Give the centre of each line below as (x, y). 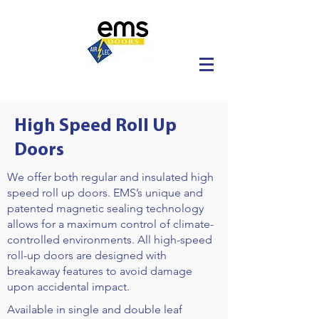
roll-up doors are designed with (87, 255)
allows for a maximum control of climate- (110, 224)
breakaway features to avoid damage (100, 271)
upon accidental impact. (70, 287)
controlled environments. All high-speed (110, 240)
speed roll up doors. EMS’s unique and (105, 193)
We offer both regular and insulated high (110, 177)
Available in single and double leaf (95, 309)
